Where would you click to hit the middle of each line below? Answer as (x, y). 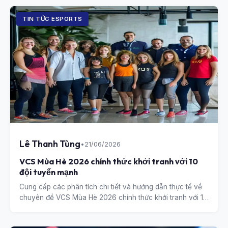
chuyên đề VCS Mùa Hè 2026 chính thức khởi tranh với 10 (113, 197)
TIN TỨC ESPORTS (52, 19)
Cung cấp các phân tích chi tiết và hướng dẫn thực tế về (111, 187)
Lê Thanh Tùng (50, 144)
